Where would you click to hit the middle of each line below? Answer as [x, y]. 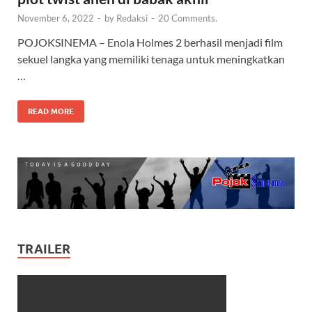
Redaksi [132, 18]
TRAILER [44, 249]
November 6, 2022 [56, 18]
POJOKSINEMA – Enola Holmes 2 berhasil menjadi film [150, 42]
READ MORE [51, 112]
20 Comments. [188, 18]
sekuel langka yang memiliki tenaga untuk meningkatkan [151, 59]
